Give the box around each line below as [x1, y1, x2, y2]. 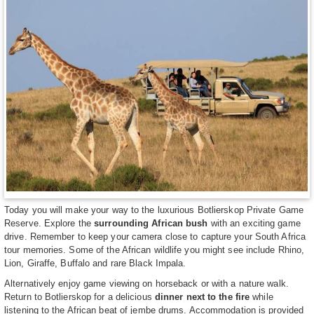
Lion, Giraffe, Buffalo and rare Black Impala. [4, 257, 186, 268]
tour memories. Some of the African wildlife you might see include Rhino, [4, 244, 305, 255]
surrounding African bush [94, 217, 208, 228]
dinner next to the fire [154, 291, 250, 302]
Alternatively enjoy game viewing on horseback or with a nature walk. [4, 278, 289, 289]
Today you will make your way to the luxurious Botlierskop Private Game [4, 204, 304, 215]
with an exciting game [207, 217, 301, 228]
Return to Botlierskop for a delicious [4, 291, 155, 302]
